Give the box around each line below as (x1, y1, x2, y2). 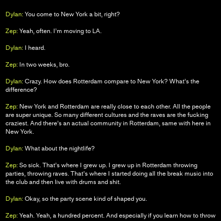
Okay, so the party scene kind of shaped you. (23, 195, 147, 203)
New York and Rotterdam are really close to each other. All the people (17, 103, 211, 110)
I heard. (23, 44, 45, 52)
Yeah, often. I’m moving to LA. (17, 27, 102, 35)
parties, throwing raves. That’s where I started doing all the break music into (5, 170, 213, 178)
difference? (5, 86, 37, 94)
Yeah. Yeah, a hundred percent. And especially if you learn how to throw (17, 212, 216, 220)
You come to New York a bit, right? (23, 10, 120, 18)
